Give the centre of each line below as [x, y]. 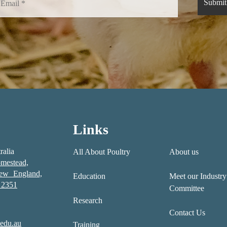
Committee [186, 188]
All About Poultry [102, 152]
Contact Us [187, 213]
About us [184, 152]
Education [89, 176]
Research [88, 200]
